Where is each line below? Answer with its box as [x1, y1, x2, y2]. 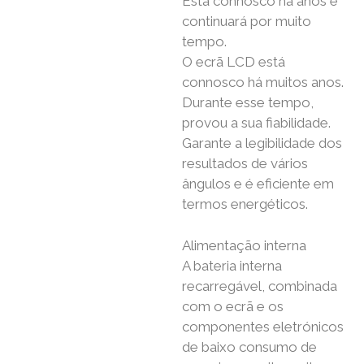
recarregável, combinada [182, 277, 337, 294]
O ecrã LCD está [182, 54, 285, 71]
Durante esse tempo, [182, 94, 314, 111]
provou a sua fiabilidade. [182, 115, 331, 132]
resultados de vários [182, 155, 308, 172]
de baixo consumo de [182, 338, 317, 355]
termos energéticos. [182, 196, 308, 213]
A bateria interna [182, 257, 282, 274]
